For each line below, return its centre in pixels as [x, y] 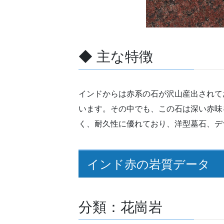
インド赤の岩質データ [148, 164]
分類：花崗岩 [120, 207]
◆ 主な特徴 [116, 57]
